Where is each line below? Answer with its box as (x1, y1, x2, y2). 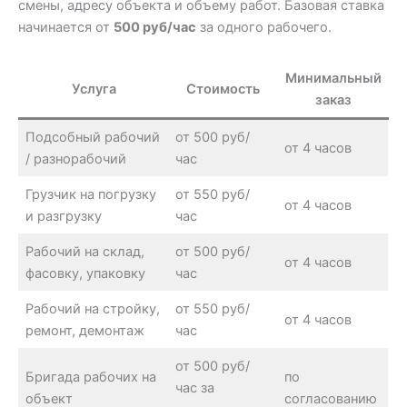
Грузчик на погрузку (25, 185, 157, 203)
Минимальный (284, 69, 382, 86)
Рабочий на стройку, (25, 300, 161, 317)
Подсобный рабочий (25, 128, 161, 145)
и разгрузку (25, 207, 103, 224)
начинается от (18, 19, 114, 36)
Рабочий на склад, (25, 243, 145, 260)
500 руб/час (114, 19, 196, 36)
